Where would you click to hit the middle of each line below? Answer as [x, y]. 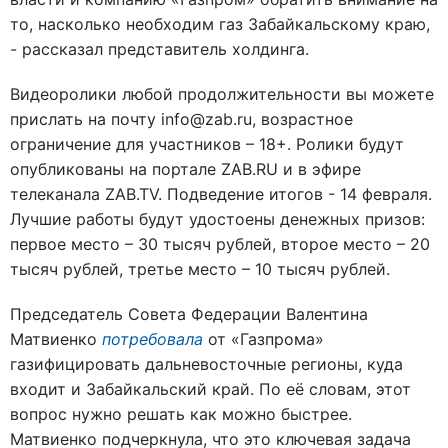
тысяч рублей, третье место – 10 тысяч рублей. [200, 269]
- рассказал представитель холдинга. [159, 49]
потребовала [152, 339]
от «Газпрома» [266, 339]
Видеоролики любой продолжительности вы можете [222, 94]
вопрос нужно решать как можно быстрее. [181, 414]
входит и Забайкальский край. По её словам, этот [210, 389]
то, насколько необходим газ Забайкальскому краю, [220, 24]
